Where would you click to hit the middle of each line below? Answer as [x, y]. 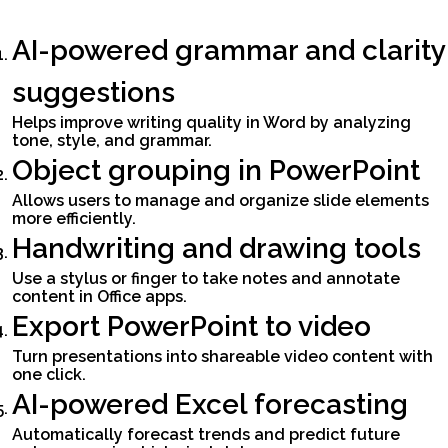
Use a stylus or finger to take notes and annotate [206, 279]
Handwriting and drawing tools [216, 249]
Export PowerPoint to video [191, 327]
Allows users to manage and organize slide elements [220, 201]
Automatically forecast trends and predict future [206, 435]
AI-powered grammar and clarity [228, 51]
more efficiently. [74, 219]
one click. [49, 375]
